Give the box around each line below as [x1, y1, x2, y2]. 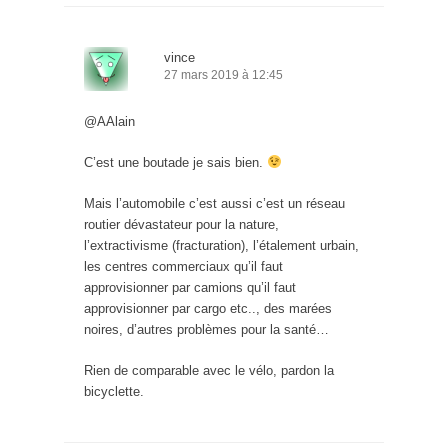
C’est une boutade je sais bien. [84, 155, 267, 171]
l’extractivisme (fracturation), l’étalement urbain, [84, 238, 359, 254]
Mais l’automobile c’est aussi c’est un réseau [84, 196, 345, 212]
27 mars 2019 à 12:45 [164, 68, 283, 83]
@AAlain [84, 114, 135, 130]
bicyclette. [84, 384, 144, 400]
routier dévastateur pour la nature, [84, 217, 279, 233]
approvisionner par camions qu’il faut [84, 280, 296, 296]
